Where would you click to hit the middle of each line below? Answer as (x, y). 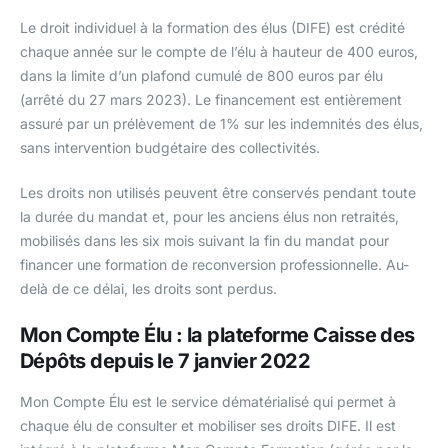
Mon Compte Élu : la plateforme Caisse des (217, 334)
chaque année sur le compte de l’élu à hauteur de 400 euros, (219, 51)
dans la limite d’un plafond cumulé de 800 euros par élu (201, 75)
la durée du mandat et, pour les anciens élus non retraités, (209, 216)
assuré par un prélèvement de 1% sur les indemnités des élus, (221, 123)
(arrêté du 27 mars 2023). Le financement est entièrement (211, 99)
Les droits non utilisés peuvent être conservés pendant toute (218, 192)
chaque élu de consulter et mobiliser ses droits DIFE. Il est (208, 425)
